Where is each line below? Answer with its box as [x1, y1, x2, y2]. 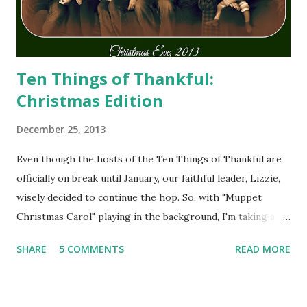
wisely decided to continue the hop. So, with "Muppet [16, 191, 262, 204]
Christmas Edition [16, 88, 163, 112]
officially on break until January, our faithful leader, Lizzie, [16, 171, 280, 184]
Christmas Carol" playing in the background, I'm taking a [16, 210, 275, 223]
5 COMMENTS [59, 242, 124, 256]
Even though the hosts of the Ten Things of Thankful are [16, 152, 282, 165]
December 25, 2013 [16, 122, 106, 136]
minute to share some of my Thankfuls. [16, 229, 195, 242]
